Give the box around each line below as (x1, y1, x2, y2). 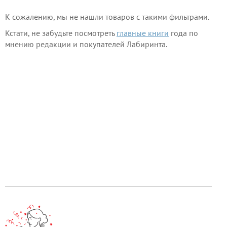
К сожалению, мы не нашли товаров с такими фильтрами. (5, 12, 209, 22)
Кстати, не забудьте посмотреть (5, 28, 117, 38)
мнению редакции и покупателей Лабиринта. (5, 39, 167, 49)
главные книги (117, 28, 169, 38)
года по (169, 28, 198, 38)
